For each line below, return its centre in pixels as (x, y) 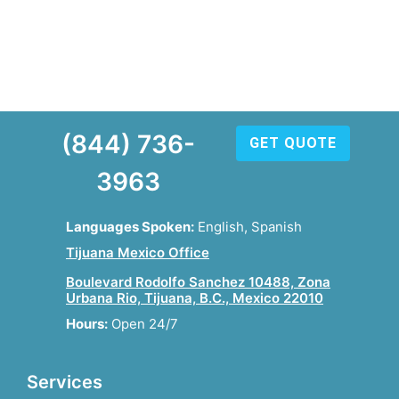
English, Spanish (248, 226)
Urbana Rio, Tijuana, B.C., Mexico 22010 (195, 297)
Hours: (87, 324)
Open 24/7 (145, 324)
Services (65, 383)
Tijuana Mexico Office (138, 253)
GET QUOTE (293, 142)
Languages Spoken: (130, 226)
